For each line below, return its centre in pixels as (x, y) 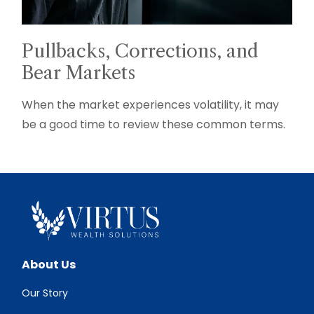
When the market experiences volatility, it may (151, 104)
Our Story (45, 293)
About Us (49, 264)
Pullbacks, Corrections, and (141, 51)
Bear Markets (79, 73)
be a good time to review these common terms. (154, 124)
